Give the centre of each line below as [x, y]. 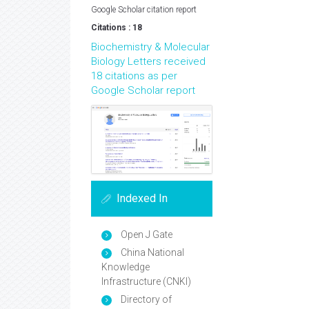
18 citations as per [134, 76]
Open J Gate [146, 234]
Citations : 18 [117, 28]
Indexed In [142, 198]
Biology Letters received [148, 61]
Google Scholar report [143, 90]
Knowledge [126, 267]
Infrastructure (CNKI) [146, 281]
